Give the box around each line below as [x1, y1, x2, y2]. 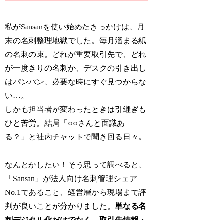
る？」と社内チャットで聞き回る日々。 [5, 133, 147, 141]
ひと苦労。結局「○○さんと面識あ [5, 119, 125, 128]
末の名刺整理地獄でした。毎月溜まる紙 [5, 36, 147, 45]
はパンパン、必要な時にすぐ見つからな [5, 78, 147, 86]
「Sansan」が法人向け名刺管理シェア [5, 174, 137, 183]
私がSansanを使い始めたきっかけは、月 [5, 23, 145, 31]
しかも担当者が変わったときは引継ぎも [5, 105, 147, 114]
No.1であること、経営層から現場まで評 [5, 188, 147, 196]
